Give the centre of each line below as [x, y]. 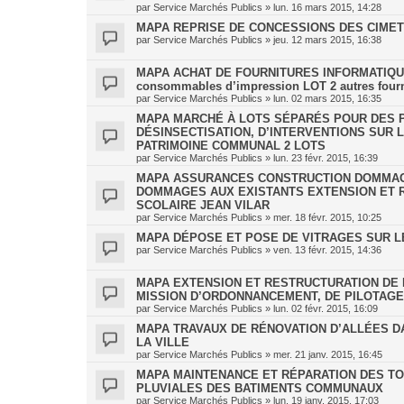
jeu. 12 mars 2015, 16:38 [327, 40]
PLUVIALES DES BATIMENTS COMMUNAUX [260, 388]
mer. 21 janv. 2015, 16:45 [328, 354]
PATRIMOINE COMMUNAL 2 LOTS [231, 146]
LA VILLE [163, 342]
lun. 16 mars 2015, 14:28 [327, 7]
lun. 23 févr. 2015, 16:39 [326, 158]
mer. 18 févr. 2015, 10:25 [327, 217]
